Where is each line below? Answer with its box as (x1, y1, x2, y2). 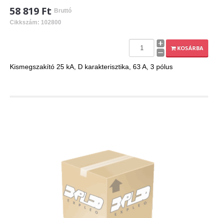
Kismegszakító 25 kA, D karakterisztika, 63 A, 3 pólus (10, 63, 173, 71)
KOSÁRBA (176, 44, 203, 52)
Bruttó (54, 7, 72, 15)
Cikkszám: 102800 (10, 19, 61, 26)
